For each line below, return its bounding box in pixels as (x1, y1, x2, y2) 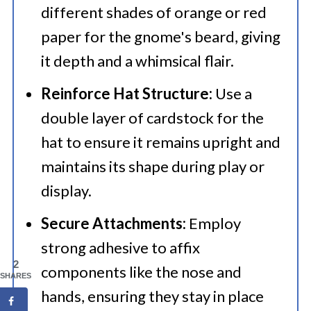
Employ (185, 214, 241, 233)
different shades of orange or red (40, 3, 267, 22)
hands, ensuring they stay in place (40, 287, 264, 305)
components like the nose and (40, 262, 242, 281)
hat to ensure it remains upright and (40, 133, 280, 151)
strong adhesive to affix (40, 238, 200, 257)
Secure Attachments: (40, 214, 186, 233)
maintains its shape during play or (40, 157, 264, 176)
